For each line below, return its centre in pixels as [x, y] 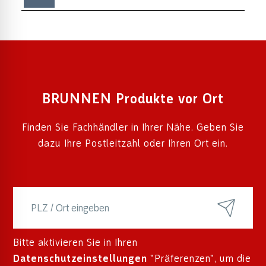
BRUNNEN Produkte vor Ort [133, 99]
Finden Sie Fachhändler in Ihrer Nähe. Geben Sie [133, 127]
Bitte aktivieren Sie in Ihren [75, 243]
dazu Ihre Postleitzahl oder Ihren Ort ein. [133, 143]
